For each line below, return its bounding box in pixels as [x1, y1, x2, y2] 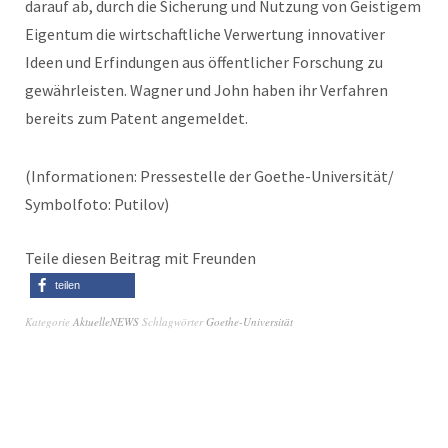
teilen [55, 279, 80, 292]
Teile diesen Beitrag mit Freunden [25, 248, 256, 269]
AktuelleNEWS [73, 314, 139, 330]
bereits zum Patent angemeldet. [25, 108, 248, 129]
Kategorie [25, 314, 73, 330]
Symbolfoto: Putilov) [25, 194, 169, 215]
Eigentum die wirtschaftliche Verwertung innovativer [25, 24, 385, 45]
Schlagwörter [142, 314, 206, 330]
